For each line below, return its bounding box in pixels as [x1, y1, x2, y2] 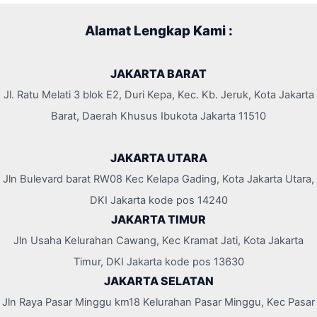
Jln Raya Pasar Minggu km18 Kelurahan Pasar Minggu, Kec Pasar [2, 296, 315, 309]
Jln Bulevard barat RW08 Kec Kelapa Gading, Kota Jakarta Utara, [3, 173, 314, 186]
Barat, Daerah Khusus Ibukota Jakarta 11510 [51, 110, 266, 123]
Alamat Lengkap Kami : [84, 23, 233, 40]
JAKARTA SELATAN [103, 274, 214, 289]
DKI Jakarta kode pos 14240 [89, 194, 228, 207]
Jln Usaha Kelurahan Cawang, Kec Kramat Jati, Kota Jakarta [13, 234, 304, 248]
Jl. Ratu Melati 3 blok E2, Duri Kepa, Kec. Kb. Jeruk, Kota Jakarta [3, 88, 314, 102]
